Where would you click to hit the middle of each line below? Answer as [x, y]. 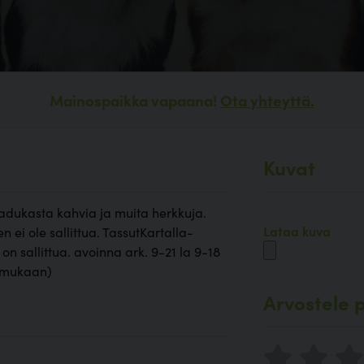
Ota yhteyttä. [267, 100]
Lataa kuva [297, 231]
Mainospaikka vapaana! [135, 100]
